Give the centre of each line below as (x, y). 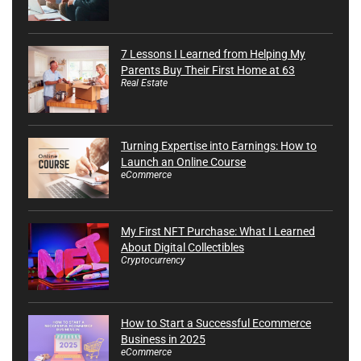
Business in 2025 (163, 339)
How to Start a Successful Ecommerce (216, 323)
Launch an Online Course (183, 162)
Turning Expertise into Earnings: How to (219, 146)
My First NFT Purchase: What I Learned (218, 232)
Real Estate (144, 83)
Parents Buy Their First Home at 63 (208, 71)
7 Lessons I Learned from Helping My (213, 54)
